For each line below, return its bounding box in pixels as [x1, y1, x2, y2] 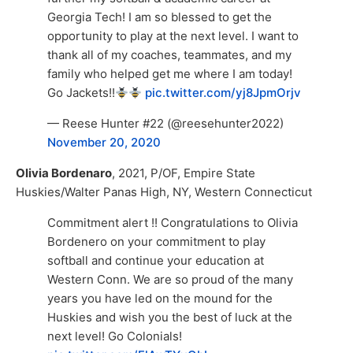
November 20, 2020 [47, 134, 161, 150]
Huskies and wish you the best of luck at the [47, 309, 292, 325]
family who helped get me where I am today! [47, 66, 292, 82]
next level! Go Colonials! [47, 328, 182, 344]
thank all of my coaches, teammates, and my [47, 47, 292, 63]
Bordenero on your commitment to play [47, 233, 266, 249]
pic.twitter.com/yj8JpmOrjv [145, 85, 302, 101]
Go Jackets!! [47, 85, 115, 101]
